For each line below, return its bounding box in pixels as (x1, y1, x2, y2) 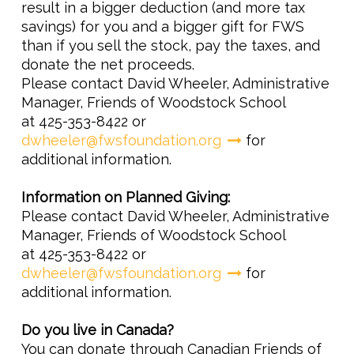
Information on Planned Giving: (21, 189, 230, 205)
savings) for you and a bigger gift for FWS (21, 18, 304, 35)
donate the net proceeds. (21, 56, 198, 73)
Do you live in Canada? (21, 322, 178, 338)
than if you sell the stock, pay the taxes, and (21, 37, 320, 54)
